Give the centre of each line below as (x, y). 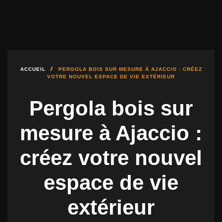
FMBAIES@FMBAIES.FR (126, 30)
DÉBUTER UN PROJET (66, 13)
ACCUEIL (33, 69)
